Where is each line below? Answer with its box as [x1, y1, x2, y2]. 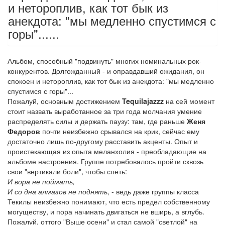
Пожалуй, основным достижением [8, 96, 122, 106]
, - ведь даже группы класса [107, 186, 199, 196]
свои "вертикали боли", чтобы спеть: [8, 166, 127, 176]
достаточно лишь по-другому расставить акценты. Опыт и [8, 136, 198, 146]
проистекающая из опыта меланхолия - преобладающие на [8, 146, 206, 156]
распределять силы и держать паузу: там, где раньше [8, 116, 187, 126]
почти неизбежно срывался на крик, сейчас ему [40, 126, 199, 136]
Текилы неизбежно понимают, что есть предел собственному [8, 196, 210, 206]
